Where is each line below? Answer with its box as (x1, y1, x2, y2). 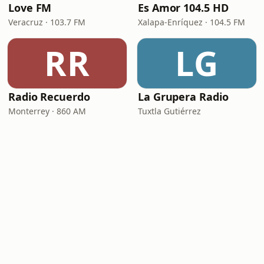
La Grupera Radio (138, 90, 229, 104)
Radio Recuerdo (8, 90, 90, 104)
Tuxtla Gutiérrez (138, 105, 201, 117)
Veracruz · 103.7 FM (8, 16, 85, 28)
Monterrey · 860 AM (8, 105, 86, 117)
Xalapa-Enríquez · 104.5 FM (138, 16, 245, 28)
